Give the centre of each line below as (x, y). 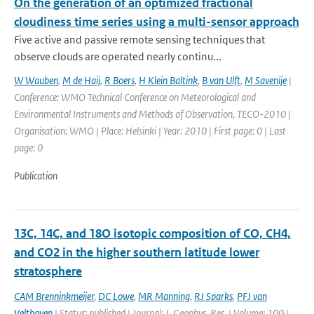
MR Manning (164, 296)
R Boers (120, 80)
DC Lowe (116, 296)
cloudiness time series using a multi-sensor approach (157, 22)
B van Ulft (221, 80)
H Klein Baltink (168, 80)
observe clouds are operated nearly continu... (118, 56)
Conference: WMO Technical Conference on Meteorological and (135, 97)
